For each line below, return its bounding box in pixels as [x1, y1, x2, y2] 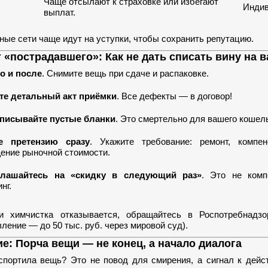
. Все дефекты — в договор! [117, 91, 232, 101]
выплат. [44, 7, 75, 17]
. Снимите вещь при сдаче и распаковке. [42, 68, 209, 78]
